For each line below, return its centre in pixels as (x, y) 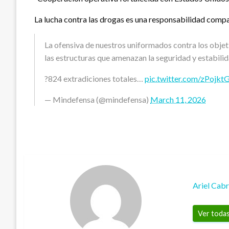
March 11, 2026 (178, 100)
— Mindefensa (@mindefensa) (97, 100)
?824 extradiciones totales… (95, 79)
